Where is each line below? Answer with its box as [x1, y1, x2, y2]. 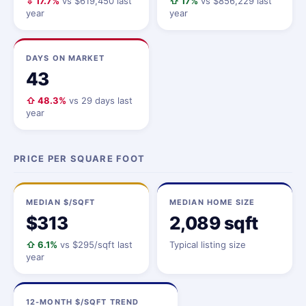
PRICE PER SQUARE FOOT [14, 153, 145, 164]
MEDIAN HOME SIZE [169, 197, 255, 207]
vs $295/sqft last [57, 239, 133, 250]
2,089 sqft [169, 212, 258, 234]
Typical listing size [169, 239, 246, 250]
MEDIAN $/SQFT [26, 197, 96, 207]
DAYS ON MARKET [26, 53, 105, 63]
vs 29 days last [66, 95, 133, 106]
